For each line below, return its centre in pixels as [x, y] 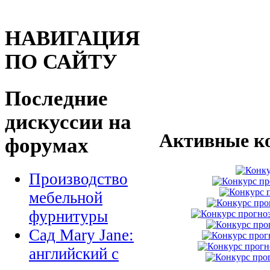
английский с [74, 254]
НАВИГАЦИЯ [72, 38]
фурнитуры [68, 217]
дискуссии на [68, 121]
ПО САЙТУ [61, 62]
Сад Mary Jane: [81, 235]
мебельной [66, 198]
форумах [47, 145]
